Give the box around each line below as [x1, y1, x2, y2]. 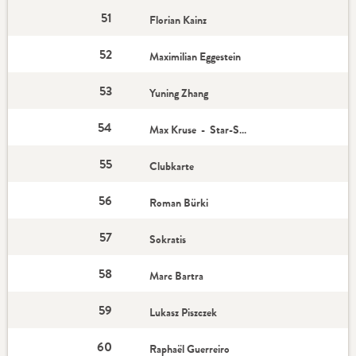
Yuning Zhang [149, 85, 211, 101]
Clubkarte [149, 158, 197, 174]
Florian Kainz [149, 12, 210, 28]
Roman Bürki [149, 195, 211, 211]
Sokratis [149, 231, 187, 247]
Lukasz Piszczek [149, 304, 220, 320]
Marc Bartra [149, 268, 207, 284]
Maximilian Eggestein [149, 48, 244, 64]
